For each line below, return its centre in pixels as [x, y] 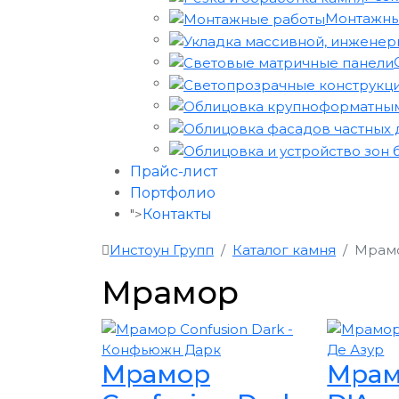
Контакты [177, 214]
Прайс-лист [174, 171]
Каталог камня [284, 249]
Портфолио [173, 192]
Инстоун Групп [162, 249]
